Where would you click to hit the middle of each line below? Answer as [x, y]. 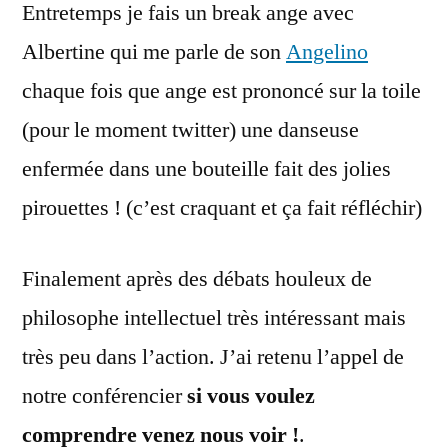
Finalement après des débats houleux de [197, 279]
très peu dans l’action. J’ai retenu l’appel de [213, 357]
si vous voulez [251, 396]
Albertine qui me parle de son [154, 52]
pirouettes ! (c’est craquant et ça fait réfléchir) [222, 208]
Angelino [327, 52]
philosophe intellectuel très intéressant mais [214, 318]
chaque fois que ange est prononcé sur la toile [221, 91]
